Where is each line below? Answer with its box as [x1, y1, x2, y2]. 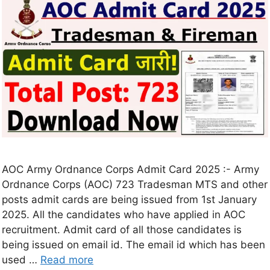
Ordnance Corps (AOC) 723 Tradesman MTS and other [2, 178, 268, 191]
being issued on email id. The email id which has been [2, 239, 265, 251]
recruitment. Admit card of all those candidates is [2, 224, 242, 236]
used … [2, 254, 40, 266]
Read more [40, 254, 93, 266]
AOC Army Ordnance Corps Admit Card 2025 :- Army [2, 163, 259, 176]
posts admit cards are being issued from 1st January [2, 193, 257, 206]
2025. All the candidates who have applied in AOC [2, 209, 245, 221]
